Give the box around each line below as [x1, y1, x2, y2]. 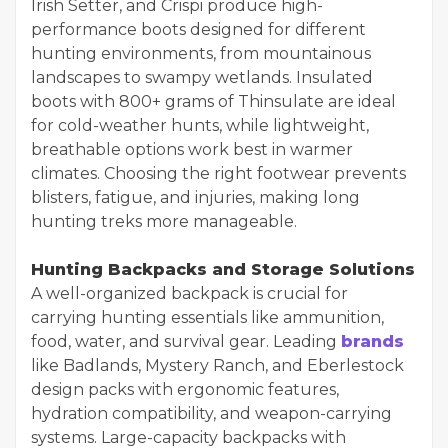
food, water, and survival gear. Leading [31, 331, 341, 351]
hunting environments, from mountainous [31, 43, 371, 63]
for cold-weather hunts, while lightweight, [31, 115, 369, 135]
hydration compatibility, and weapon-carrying [31, 403, 392, 423]
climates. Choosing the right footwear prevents [31, 163, 406, 183]
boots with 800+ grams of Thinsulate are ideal [31, 91, 396, 111]
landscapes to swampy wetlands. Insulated [31, 67, 373, 87]
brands [341, 331, 404, 351]
